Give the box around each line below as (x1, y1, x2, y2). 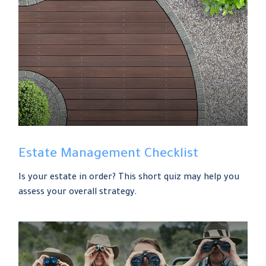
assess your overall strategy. (18, 188, 138, 198)
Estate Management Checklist (18, 148, 199, 163)
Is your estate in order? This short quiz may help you (18, 173, 240, 183)
